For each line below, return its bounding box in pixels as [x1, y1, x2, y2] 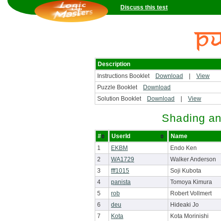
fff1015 [111, 167, 129, 174]
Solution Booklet [97, 95, 147, 102]
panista [111, 179, 131, 185]
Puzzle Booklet [97, 84, 143, 91]
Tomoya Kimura [170, 179, 212, 185]
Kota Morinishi [170, 213, 209, 220]
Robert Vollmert [170, 190, 212, 197]
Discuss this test [120, 4, 168, 11]
